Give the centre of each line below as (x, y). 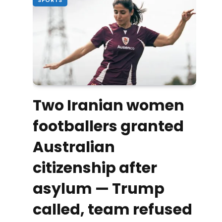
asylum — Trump (99, 189)
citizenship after (95, 168)
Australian (74, 147)
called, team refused (112, 210)
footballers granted (108, 127)
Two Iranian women (109, 106)
